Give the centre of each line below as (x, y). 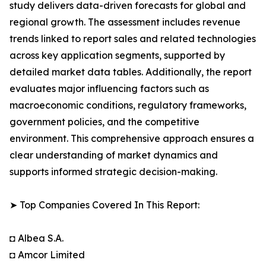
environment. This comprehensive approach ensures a (132, 139)
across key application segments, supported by (117, 56)
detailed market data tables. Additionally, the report (131, 72)
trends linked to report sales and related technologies (133, 39)
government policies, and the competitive (104, 122)
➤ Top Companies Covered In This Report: (104, 205)
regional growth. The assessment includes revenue (125, 22)
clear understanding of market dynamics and (114, 155)
